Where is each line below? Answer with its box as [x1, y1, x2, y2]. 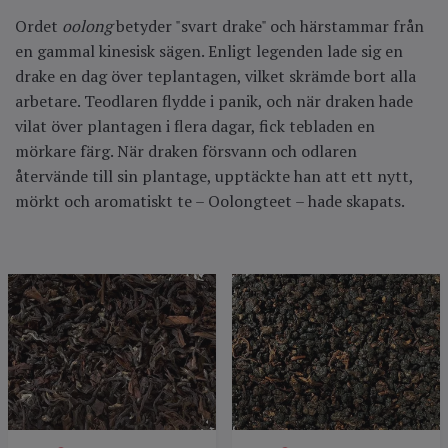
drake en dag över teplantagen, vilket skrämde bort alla [15, 65, 416, 88]
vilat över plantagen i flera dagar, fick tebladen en [15, 115, 375, 138]
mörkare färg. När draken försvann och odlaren [15, 140, 357, 163]
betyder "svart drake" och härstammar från [112, 15, 424, 38]
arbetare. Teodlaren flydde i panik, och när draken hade [15, 90, 413, 113]
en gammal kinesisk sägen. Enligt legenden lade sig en [15, 40, 403, 63]
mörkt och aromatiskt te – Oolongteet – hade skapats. [15, 190, 405, 213]
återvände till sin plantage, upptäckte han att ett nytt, [15, 165, 413, 188]
